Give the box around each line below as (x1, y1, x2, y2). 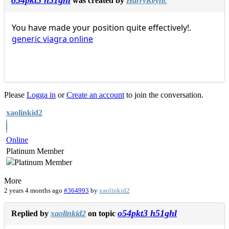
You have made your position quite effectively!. (12, 22, 191, 34)
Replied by (11, 209, 51, 218)
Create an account (66, 90, 124, 100)
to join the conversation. (124, 90, 203, 100)
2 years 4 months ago (4, 187, 62, 195)
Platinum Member (6, 147, 64, 156)
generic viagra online (12, 33, 93, 45)
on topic (86, 209, 118, 218)
